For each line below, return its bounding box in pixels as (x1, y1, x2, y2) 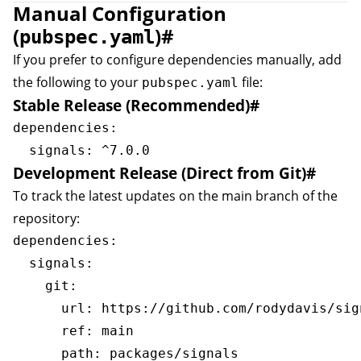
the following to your (13, 73, 142, 91)
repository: (13, 210, 80, 227)
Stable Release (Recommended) (13, 95, 250, 115)
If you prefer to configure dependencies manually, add (13, 51, 342, 68)
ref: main (13, 323, 134, 338)
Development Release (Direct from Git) (13, 163, 306, 183)
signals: (13, 255, 93, 271)
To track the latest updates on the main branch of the (13, 187, 338, 205)
